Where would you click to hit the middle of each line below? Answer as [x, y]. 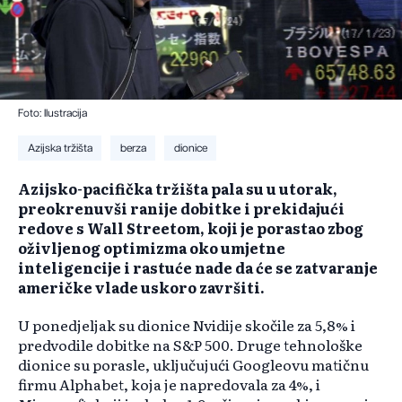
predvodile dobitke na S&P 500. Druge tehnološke [190, 345]
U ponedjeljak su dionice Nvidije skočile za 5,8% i [187, 325]
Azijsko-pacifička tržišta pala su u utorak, [178, 189]
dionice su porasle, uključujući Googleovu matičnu [193, 365]
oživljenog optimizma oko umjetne [152, 248]
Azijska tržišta [60, 149]
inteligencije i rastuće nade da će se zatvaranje [198, 268]
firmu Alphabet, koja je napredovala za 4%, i [169, 385]
